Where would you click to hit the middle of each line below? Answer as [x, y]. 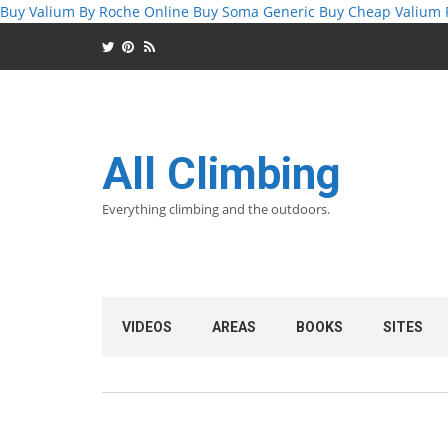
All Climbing [221, 174]
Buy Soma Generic [254, 11]
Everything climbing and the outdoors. [216, 209]
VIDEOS [147, 327]
